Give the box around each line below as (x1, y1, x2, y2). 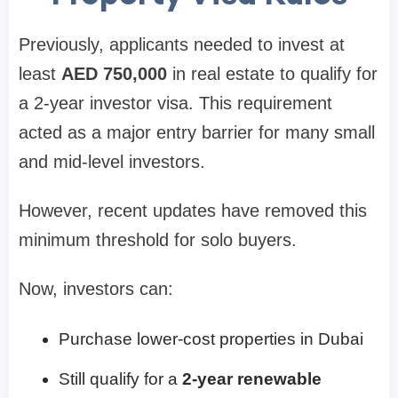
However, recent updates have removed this (19, 200, 367, 220)
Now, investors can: (19, 278, 173, 298)
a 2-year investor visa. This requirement (19, 92, 332, 113)
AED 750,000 (61, 63, 167, 84)
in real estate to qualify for (167, 63, 378, 84)
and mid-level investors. (19, 151, 205, 171)
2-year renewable (182, 369, 322, 388)
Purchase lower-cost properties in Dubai (59, 329, 363, 348)
